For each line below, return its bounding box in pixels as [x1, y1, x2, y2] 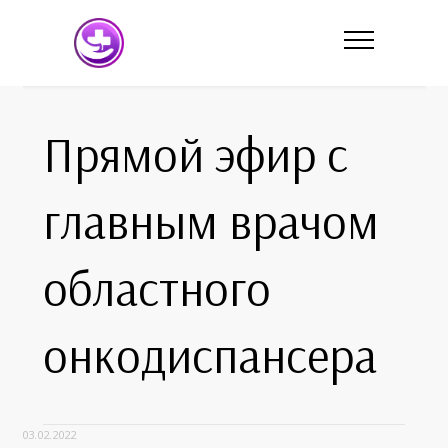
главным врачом [42, 191, 379, 251]
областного [42, 258, 271, 318]
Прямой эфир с [42, 124, 348, 184]
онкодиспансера [42, 325, 377, 385]
